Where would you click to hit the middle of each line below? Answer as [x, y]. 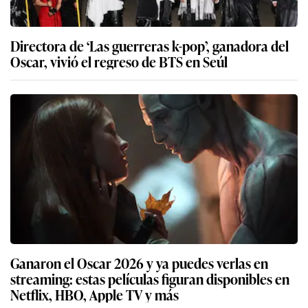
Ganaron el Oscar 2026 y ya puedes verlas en [139, 262]
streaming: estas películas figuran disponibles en [150, 278]
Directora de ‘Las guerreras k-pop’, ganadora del [150, 45]
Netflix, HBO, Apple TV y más [95, 294]
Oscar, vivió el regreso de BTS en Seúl [119, 61]
